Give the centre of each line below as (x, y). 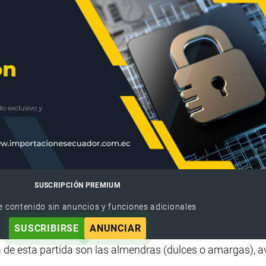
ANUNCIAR (115, 228)
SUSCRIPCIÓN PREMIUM (78, 185)
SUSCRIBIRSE (47, 228)
